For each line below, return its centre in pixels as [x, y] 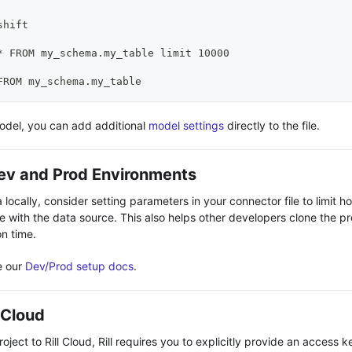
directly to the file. [272, 125]
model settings [186, 125]
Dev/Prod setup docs [79, 266]
